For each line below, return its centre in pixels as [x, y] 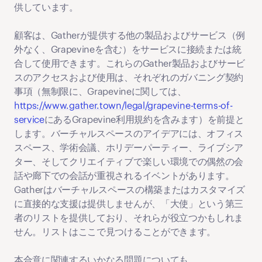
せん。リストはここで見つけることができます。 [115, 232]
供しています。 [46, 7]
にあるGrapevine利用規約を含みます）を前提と [144, 119]
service [29, 119]
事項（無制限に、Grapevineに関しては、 [100, 91]
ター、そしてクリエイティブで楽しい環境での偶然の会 [129, 161]
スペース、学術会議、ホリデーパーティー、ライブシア [129, 147]
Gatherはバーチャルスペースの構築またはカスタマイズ [130, 189]
